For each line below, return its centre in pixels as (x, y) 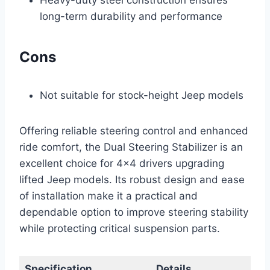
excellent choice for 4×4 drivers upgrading (122, 163)
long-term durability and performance (131, 16)
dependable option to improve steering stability (134, 212)
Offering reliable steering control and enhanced (134, 130)
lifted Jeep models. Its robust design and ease (132, 179)
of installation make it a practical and (108, 196)
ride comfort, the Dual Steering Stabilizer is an (131, 147)
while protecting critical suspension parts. (120, 228)
